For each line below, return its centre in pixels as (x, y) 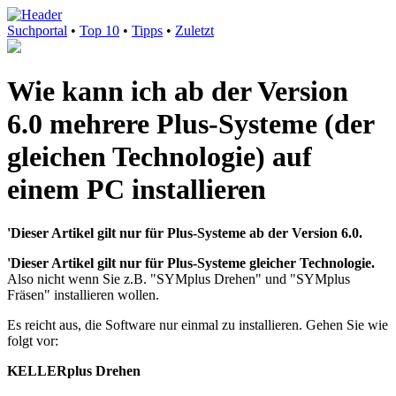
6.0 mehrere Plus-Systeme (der (190, 124)
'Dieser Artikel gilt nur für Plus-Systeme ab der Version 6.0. (185, 232)
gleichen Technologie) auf (160, 157)
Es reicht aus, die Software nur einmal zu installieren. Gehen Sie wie (198, 324)
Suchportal (37, 30)
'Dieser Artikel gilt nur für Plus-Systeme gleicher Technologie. (191, 263)
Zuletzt (194, 30)
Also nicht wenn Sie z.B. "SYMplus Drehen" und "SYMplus (179, 278)
